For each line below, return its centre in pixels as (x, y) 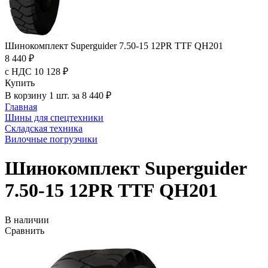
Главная (21, 107)
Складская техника (44, 128)
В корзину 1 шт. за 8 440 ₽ (58, 95)
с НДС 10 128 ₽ (36, 71)
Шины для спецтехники (54, 118)
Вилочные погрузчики (51, 139)
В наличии (27, 220)
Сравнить (25, 230)
